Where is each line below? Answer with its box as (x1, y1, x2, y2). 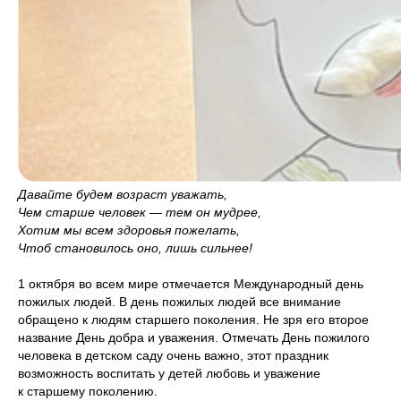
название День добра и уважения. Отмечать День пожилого (18, 330, 370, 345)
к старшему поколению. (18, 384, 158, 398)
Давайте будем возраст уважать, (18, 187, 227, 201)
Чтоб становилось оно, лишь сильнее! (18, 241, 252, 255)
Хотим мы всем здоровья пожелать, (18, 223, 240, 237)
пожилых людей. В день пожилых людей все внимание (18, 294, 341, 309)
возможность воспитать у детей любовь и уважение (18, 366, 320, 380)
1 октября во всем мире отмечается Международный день (18, 277, 363, 291)
